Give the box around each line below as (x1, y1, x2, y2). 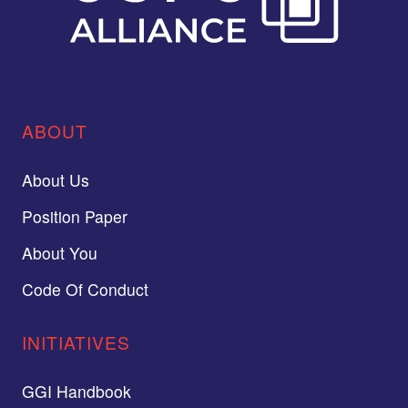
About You (22, 241, 97, 265)
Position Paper (22, 205, 127, 229)
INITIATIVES (22, 330, 130, 355)
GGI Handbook (22, 380, 131, 403)
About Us (22, 168, 89, 192)
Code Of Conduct (22, 278, 148, 301)
